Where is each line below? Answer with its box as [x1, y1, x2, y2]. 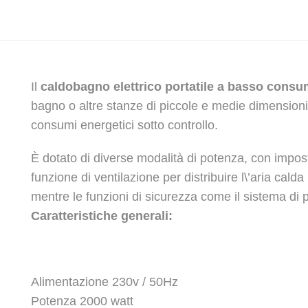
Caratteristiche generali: [31, 209, 176, 223]
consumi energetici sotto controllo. [31, 118, 218, 133]
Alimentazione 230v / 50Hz [31, 275, 178, 289]
